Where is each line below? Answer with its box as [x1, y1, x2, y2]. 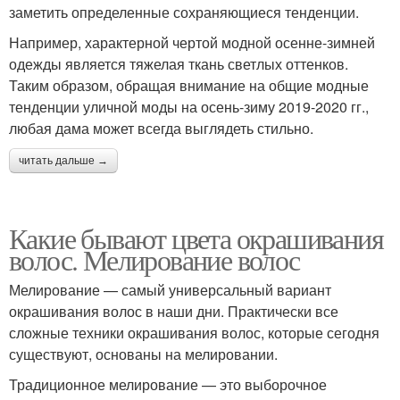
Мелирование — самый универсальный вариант [9, 279, 331, 300]
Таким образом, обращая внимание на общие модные [9, 74, 369, 96]
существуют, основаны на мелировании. [9, 343, 278, 364]
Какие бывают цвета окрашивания [9, 218, 383, 257]
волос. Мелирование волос [9, 239, 300, 279]
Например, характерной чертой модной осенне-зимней [9, 31, 375, 53]
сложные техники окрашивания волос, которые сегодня [9, 321, 379, 343]
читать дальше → [19, 154, 108, 167]
